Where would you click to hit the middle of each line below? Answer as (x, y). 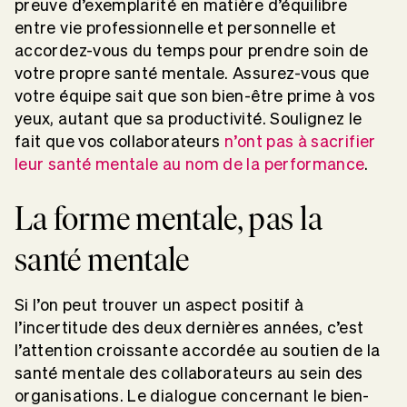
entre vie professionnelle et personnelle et (176, 28)
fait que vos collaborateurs (120, 142)
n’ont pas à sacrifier (300, 142)
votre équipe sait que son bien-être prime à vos (195, 96)
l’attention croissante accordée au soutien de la (198, 351)
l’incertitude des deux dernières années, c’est (189, 328)
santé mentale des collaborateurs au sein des (189, 373)
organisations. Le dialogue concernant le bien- (192, 396)
